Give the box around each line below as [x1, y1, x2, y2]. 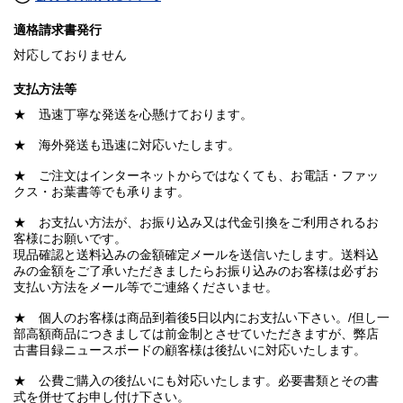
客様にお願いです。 [13, 231, 127, 246]
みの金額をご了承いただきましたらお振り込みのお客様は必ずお [13, 264, 379, 279]
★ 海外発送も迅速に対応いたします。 [13, 138, 240, 153]
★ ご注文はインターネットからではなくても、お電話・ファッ [13, 168, 379, 184]
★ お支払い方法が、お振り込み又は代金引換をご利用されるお [13, 215, 379, 230]
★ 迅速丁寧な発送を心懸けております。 [13, 107, 253, 122]
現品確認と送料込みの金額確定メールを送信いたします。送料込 [13, 247, 379, 263]
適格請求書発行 [13, 22, 102, 38]
